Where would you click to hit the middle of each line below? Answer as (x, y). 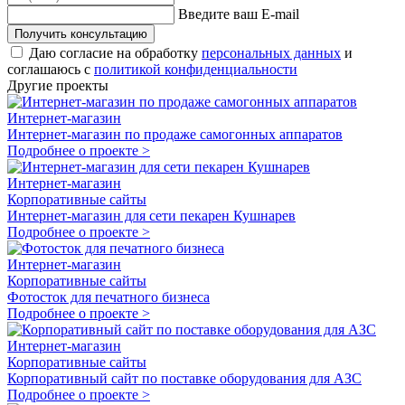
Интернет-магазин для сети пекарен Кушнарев (151, 215)
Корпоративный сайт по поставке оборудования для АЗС (184, 378)
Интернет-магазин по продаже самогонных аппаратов (175, 134)
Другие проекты (58, 85)
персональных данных (271, 52)
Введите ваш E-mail (239, 14)
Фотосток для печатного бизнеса (108, 297)
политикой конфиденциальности (196, 69)
